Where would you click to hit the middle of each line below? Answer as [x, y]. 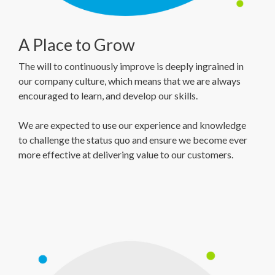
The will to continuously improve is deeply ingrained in [131, 66]
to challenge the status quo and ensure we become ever [133, 140]
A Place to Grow [77, 45]
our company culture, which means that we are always [130, 81]
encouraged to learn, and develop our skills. [109, 95]
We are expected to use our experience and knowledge [132, 125]
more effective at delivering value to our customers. [127, 154]
